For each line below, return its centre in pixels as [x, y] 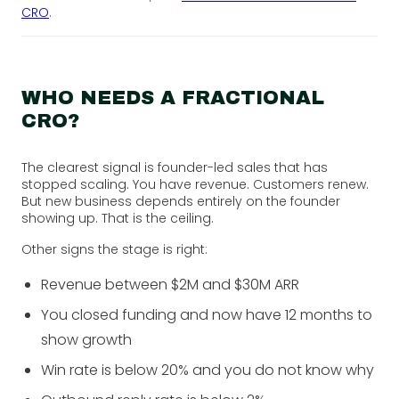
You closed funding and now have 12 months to [207, 314]
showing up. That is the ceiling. [118, 218]
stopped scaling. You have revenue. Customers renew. [195, 184]
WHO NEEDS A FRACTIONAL [173, 98]
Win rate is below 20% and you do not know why [208, 370]
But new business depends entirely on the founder [181, 201]
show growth [87, 339]
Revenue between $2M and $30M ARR [171, 284]
